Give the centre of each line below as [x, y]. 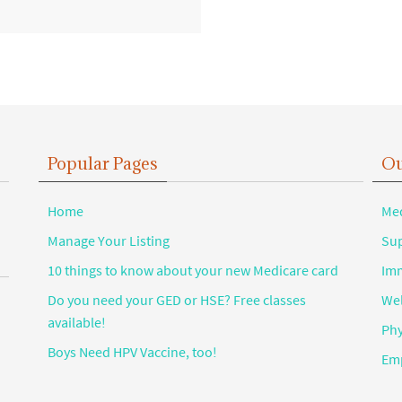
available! [77, 323]
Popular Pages [103, 164]
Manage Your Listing [109, 241]
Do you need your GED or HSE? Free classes [177, 300]
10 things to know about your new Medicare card [193, 271]
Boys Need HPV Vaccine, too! [133, 352]
